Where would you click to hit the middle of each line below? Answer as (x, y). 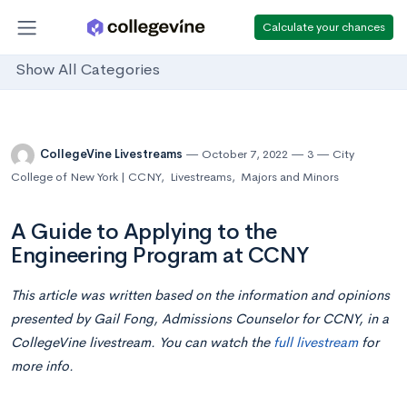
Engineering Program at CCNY (160, 255)
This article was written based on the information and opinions (200, 295)
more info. (42, 366)
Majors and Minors (290, 177)
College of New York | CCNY (86, 177)
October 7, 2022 (245, 154)
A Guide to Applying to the (144, 232)
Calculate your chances (324, 26)
